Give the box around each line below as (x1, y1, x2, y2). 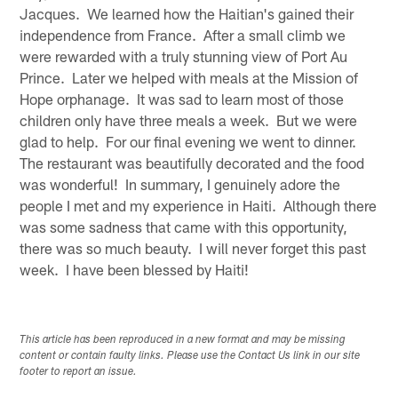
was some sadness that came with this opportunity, (20, 218, 348, 236)
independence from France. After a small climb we (20, 26, 346, 44)
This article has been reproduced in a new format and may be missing (20, 334, 346, 346)
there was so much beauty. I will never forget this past (20, 239, 367, 258)
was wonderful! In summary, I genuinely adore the (20, 175, 341, 194)
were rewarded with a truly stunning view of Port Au (20, 47, 348, 66)
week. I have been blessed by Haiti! (20, 260, 250, 279)
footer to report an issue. (20, 366, 138, 378)
